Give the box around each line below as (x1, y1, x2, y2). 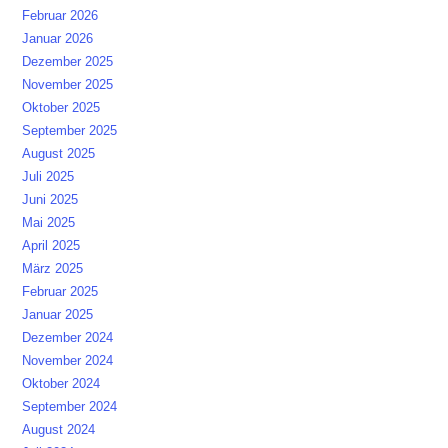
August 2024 (22, 421, 96, 437)
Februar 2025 (22, 283, 99, 299)
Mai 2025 (22, 214, 76, 230)
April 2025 (22, 237, 81, 253)
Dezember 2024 (22, 329, 114, 345)
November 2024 (22, 352, 114, 368)
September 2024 (22, 398, 118, 414)
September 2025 (22, 122, 118, 138)
